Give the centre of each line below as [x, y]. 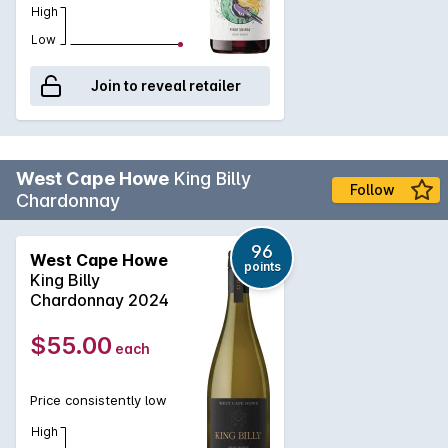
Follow [372, 189]
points [262, 266]
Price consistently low [98, 399]
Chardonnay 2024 [99, 299]
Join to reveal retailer [166, 85]
